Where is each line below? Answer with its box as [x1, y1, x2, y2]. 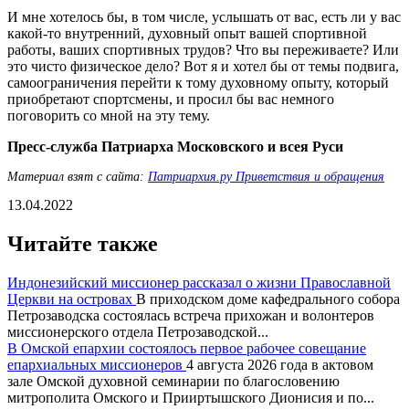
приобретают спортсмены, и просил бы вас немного [7, 90, 334, 107]
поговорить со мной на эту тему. [7, 107, 210, 123]
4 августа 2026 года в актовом [186, 356, 373, 372]
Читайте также [7, 231, 158, 256]
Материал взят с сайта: [7, 169, 148, 184]
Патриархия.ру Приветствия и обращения [148, 169, 384, 184]
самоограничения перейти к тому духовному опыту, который [7, 74, 389, 90]
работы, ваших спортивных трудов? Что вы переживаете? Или [7, 41, 399, 58]
